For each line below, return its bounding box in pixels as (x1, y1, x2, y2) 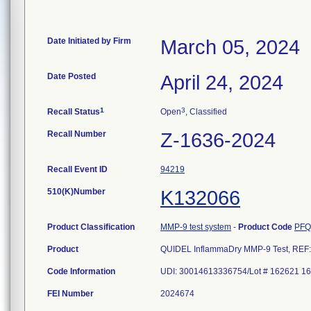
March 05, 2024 (160, 36, 300, 58)
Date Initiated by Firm (47, 36, 131, 46)
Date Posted (47, 72, 96, 81)
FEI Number (47, 289, 94, 299)
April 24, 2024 (160, 72, 283, 94)
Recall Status (47, 107, 100, 117)
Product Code (238, 222, 294, 232)
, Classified (185, 107, 227, 117)
